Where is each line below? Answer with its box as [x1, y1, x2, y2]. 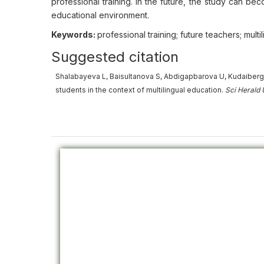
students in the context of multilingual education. [55, 85, 225, 94]
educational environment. [51, 10, 149, 20]
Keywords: [51, 29, 97, 39]
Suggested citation [51, 48, 179, 65]
